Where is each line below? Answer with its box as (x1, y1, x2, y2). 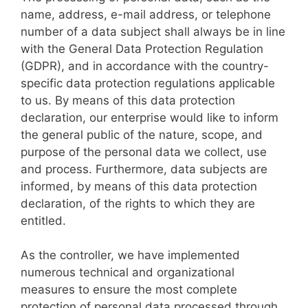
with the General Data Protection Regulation (21, 41, 263, 56)
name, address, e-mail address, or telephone (21, 7, 271, 21)
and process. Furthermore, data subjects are (21, 162, 267, 176)
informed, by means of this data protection (21, 179, 257, 193)
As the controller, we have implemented (21, 248, 240, 262)
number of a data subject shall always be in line (21, 24, 285, 38)
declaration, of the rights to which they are (21, 196, 255, 210)
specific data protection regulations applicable (21, 76, 275, 90)
